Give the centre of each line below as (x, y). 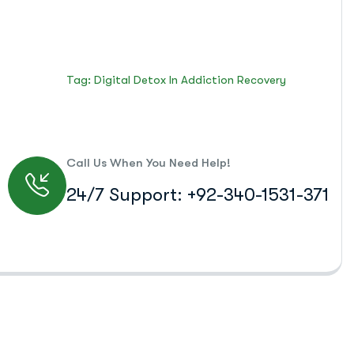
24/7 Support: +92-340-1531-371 (198, 195)
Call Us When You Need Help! (148, 163)
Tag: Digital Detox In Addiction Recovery (177, 80)
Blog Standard (254, 59)
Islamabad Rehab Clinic (130, 59)
